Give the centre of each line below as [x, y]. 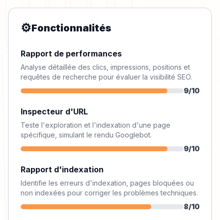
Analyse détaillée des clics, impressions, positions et [105, 67]
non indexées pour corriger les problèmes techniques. [109, 193]
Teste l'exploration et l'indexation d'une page [96, 125]
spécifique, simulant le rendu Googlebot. [86, 135]
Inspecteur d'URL [54, 111]
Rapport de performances [71, 54]
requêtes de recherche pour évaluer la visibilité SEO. [106, 77]
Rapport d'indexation [62, 169]
